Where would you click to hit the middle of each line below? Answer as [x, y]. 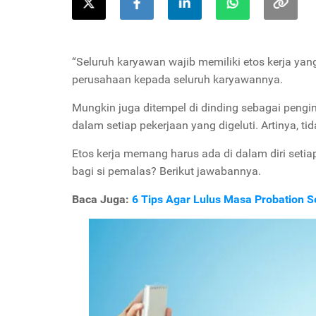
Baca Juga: [102, 199]
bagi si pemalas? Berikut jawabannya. [166, 171]
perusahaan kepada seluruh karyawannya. [177, 79]
